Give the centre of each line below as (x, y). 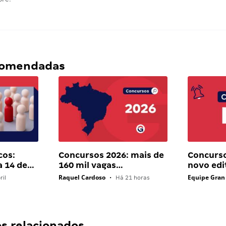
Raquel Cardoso (82, 178)
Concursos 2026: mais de (111, 155)
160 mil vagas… (91, 165)
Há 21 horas (132, 178)
